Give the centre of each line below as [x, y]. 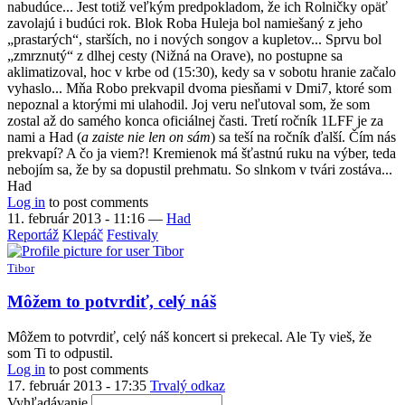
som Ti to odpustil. [60, 353]
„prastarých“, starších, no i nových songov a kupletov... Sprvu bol [194, 39]
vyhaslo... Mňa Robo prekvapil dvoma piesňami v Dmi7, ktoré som [199, 88]
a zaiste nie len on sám [146, 137]
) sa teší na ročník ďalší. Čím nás [303, 137]
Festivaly [132, 234]
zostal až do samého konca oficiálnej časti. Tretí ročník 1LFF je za [195, 120]
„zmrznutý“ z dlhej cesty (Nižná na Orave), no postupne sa [175, 55]
